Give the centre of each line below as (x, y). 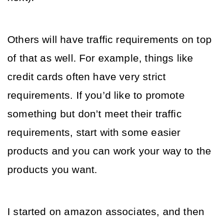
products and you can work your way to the (109, 151)
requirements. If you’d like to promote (96, 95)
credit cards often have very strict (87, 77)
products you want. (54, 170)
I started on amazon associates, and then (106, 212)
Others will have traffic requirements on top (109, 40)
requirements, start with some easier (94, 132)
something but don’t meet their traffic (95, 114)
